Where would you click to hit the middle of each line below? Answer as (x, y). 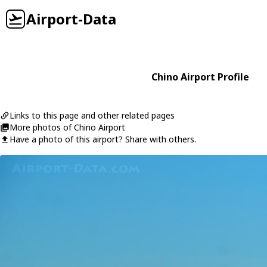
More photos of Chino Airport (67, 127)
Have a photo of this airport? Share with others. (103, 139)
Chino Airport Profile (200, 77)
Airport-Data (71, 19)
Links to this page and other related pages (92, 115)
